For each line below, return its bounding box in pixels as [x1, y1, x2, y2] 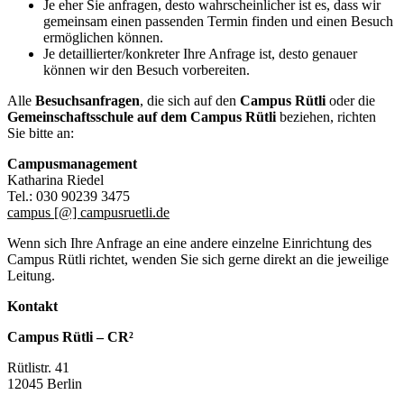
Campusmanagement [7, 155, 137, 171]
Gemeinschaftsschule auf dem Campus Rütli [7, 108, 276, 124]
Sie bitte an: [7, 124, 74, 141]
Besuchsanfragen [32, 92, 140, 108]
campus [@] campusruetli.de [7, 204, 170, 220]
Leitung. [7, 267, 55, 283]
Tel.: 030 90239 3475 [7, 188, 130, 204]
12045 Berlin [7, 375, 82, 391]
